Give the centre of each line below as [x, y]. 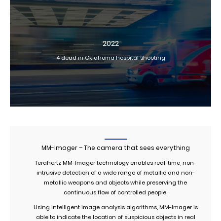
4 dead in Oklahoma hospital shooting [110, 57]
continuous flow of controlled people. [115, 192]
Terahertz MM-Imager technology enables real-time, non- [115, 163]
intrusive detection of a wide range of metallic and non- [115, 172]
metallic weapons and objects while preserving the [115, 182]
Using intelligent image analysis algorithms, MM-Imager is [115, 207]
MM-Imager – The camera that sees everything [115, 147]
